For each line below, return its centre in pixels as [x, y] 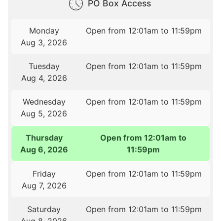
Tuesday [44, 66]
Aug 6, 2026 [44, 149]
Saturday [44, 209]
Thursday [44, 137]
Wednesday [44, 101]
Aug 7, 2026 [44, 185]
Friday [44, 173]
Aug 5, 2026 [44, 113]
